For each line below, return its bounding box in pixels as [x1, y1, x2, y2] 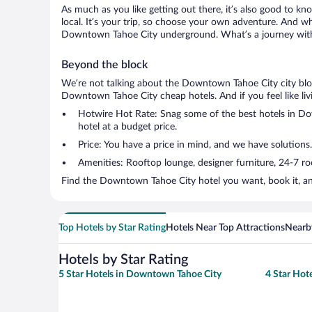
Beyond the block [61, 59, 148, 70]
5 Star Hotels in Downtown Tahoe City [58, 270, 221, 279]
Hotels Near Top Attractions [166, 223, 285, 233]
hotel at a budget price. [78, 122, 177, 132]
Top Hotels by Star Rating [58, 223, 166, 233]
